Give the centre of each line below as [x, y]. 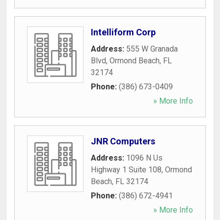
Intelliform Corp [123, 32]
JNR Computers [123, 141]
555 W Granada [152, 49]
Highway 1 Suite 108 [126, 170]
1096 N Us [144, 158]
